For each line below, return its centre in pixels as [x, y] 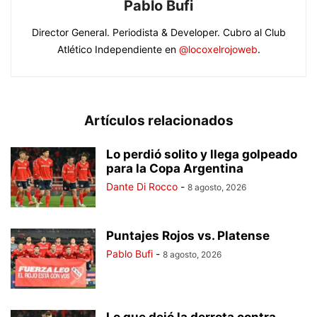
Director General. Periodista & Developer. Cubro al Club [158, 32]
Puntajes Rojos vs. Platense [188, 236]
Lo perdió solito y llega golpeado [202, 154]
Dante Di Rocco [142, 186]
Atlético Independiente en [118, 49]
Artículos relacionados [158, 121]
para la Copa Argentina [175, 168]
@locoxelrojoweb [218, 49]
